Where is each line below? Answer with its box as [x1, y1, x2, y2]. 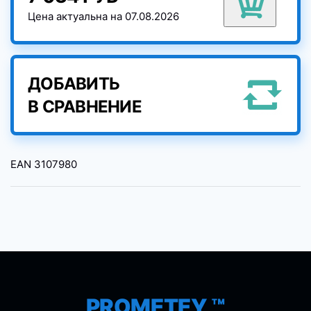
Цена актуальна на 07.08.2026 [28, 10, 179, 24]
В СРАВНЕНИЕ [28, 96, 142, 117]
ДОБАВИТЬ [28, 74, 119, 94]
